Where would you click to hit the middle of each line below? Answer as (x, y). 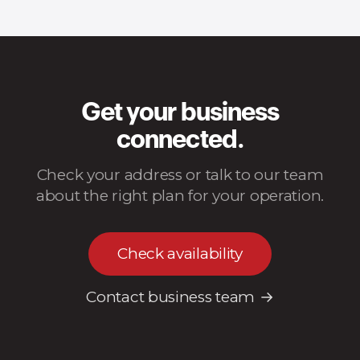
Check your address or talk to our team (180, 175)
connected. (180, 141)
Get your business (180, 114)
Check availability (180, 254)
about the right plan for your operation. (180, 196)
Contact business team (170, 297)
